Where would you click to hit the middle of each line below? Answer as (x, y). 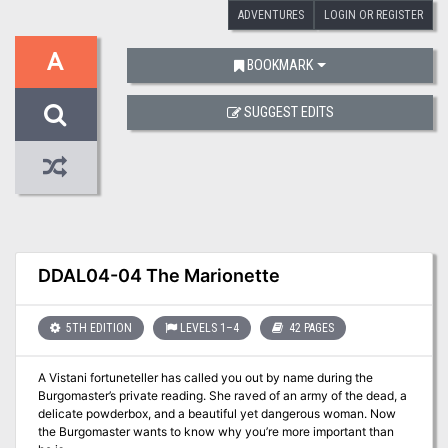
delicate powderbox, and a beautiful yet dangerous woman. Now (216, 414)
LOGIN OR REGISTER (373, 14)
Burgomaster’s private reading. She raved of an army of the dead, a (222, 396)
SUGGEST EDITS (288, 112)
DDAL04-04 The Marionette (158, 275)
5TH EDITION (97, 327)
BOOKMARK (280, 65)
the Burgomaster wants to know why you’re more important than (215, 432)
